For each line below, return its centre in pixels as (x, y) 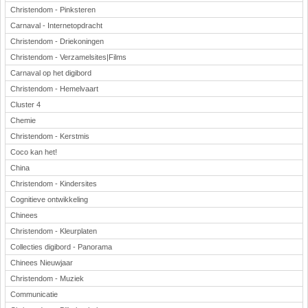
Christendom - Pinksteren (53, 10)
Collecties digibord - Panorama (61, 247)
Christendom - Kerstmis (50, 136)
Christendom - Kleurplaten (54, 231)
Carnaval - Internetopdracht (56, 25)
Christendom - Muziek (47, 278)
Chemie (23, 120)
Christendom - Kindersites (54, 184)
